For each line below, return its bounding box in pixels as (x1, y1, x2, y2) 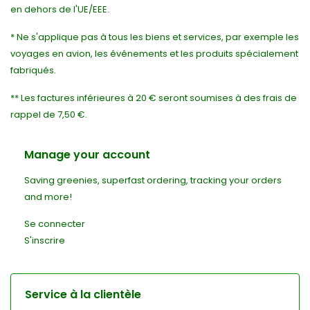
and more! (24, 190, 72, 203)
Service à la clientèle (25, 286, 141, 302)
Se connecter (24, 217, 85, 230)
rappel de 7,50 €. (10, 108, 87, 121)
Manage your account (24, 147, 150, 163)
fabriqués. (10, 64, 56, 77)
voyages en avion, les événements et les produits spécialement (10, 47, 298, 60)
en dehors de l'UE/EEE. (10, 3, 109, 16)
